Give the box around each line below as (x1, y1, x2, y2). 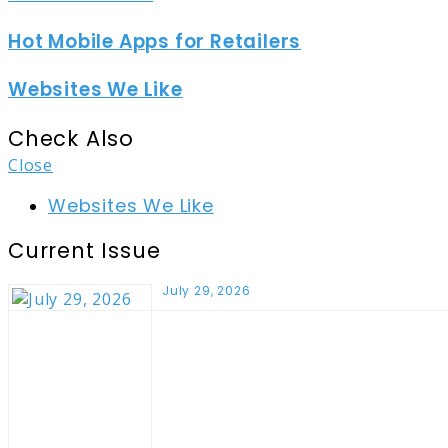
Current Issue (8, 235, 161, 265)
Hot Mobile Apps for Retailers (8, 28, 302, 56)
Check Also (8, 123, 134, 153)
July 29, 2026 (162, 281, 251, 299)
